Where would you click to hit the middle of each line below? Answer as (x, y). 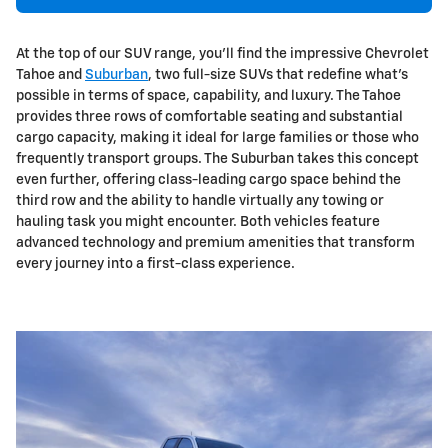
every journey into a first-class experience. (155, 264)
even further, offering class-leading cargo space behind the (208, 180)
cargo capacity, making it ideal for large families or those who (217, 138)
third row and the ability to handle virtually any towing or (200, 201)
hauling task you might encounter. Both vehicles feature (198, 222)
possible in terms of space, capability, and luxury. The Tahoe (208, 96)
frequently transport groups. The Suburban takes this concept (217, 159)
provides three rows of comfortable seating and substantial (209, 117)
